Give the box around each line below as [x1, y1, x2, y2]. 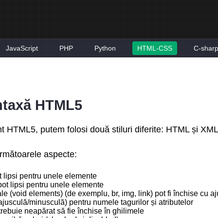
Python [94, 44, 116, 52]
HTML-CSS [137, 44, 172, 52]
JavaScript [5, 44, 38, 52]
